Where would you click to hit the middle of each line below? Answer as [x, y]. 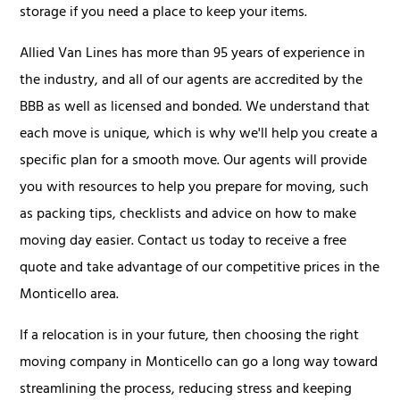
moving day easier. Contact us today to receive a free [183, 242]
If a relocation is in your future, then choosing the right [190, 336]
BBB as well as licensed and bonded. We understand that [195, 108]
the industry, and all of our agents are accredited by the [192, 81]
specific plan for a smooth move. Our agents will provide [194, 161]
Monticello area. [70, 295]
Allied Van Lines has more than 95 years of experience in [193, 54]
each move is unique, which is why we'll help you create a [199, 134]
